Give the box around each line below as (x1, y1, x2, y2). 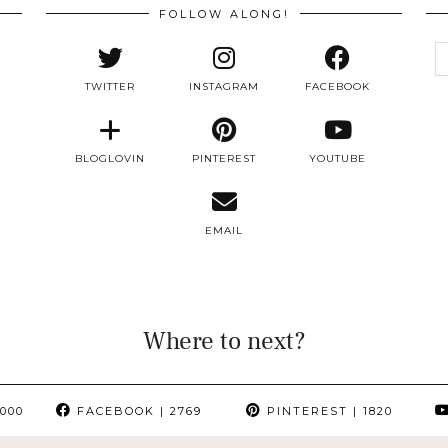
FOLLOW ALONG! (158, 7, 290, 21)
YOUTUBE (309, 152, 367, 165)
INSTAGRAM (189, 80, 259, 93)
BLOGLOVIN (75, 152, 146, 165)
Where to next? (142, 325, 306, 357)
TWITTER (85, 80, 136, 93)
